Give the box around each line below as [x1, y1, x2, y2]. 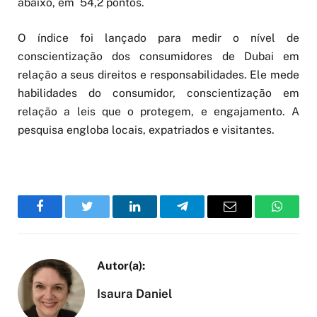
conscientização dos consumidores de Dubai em [18, 50, 299, 64]
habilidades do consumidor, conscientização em [18, 86, 299, 100]
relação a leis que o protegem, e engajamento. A [18, 105, 299, 119]
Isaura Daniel [97, 287, 172, 301]
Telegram [181, 210, 229, 224]
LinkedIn [134, 210, 180, 224]
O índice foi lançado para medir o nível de [18, 31, 299, 45]
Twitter [86, 210, 123, 224]
